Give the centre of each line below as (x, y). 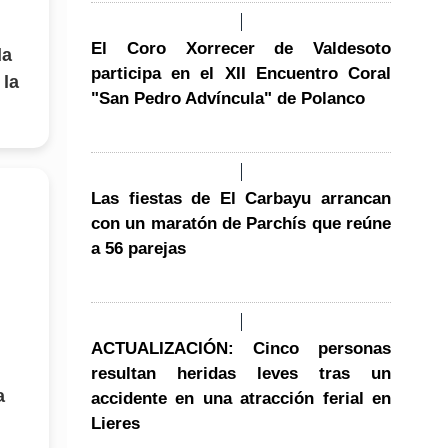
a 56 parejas (138, 248)
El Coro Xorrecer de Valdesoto (241, 48)
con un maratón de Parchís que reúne (241, 223)
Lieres (115, 423)
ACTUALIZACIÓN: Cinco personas (241, 348)
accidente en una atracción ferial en (241, 398)
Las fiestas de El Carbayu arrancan (241, 198)
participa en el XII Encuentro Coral (241, 73)
